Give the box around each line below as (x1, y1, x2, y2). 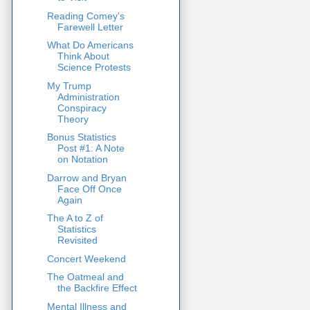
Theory (57, 113, 89, 125)
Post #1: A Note (57, 143, 125, 154)
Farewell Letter (57, 21, 123, 33)
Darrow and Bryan (46, 172, 127, 183)
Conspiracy (57, 102, 107, 113)
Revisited (57, 235, 98, 246)
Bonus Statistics (46, 131, 116, 143)
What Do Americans (46, 39, 134, 51)
